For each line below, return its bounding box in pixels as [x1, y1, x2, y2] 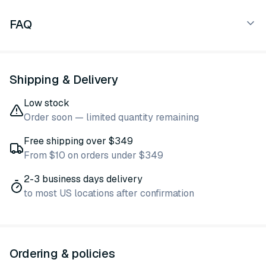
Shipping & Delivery [9, 72, 118, 87]
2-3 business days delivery [24, 173, 142, 185]
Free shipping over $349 [24, 135, 133, 147]
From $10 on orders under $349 [24, 149, 163, 161]
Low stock [24, 97, 69, 109]
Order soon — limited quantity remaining [24, 111, 199, 123]
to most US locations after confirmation [24, 187, 194, 199]
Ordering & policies [9, 246, 115, 261]
